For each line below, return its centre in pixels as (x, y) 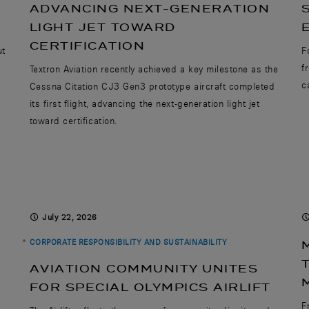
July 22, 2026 (70, 217)
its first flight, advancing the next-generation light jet (144, 103)
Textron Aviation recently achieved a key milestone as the (154, 69)
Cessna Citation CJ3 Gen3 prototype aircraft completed (152, 86)
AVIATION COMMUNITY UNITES (144, 268)
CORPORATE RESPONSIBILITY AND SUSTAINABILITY (128, 242)
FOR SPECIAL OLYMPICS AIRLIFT (150, 287)
